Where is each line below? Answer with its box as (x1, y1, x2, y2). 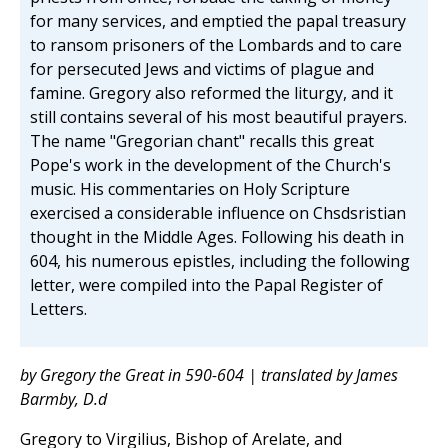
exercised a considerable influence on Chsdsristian (30, 202, 406, 225)
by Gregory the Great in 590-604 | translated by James (20, 364, 398, 387)
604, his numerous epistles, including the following (30, 250, 410, 273)
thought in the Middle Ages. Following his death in (30, 226, 404, 249)
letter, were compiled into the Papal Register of (30, 274, 383, 297)
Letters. (30, 298, 87, 321)
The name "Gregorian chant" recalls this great (30, 130, 374, 153)
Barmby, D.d (20, 388, 107, 411)
